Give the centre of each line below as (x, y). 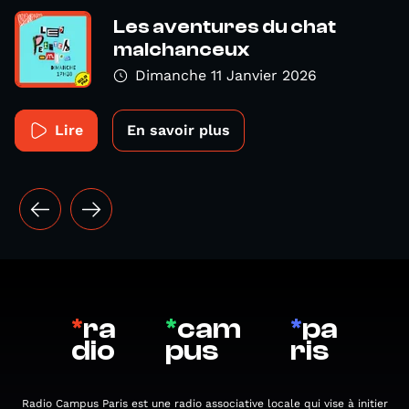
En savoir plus (178, 131)
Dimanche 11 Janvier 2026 (226, 76)
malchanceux (181, 50)
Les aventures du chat (225, 27)
